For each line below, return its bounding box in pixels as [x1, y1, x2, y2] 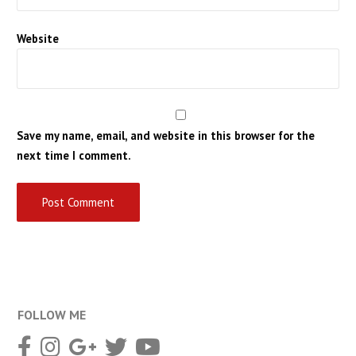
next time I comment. [16, 148, 131, 164]
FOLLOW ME [17, 306, 87, 323]
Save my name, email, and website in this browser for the [16, 128, 315, 144]
